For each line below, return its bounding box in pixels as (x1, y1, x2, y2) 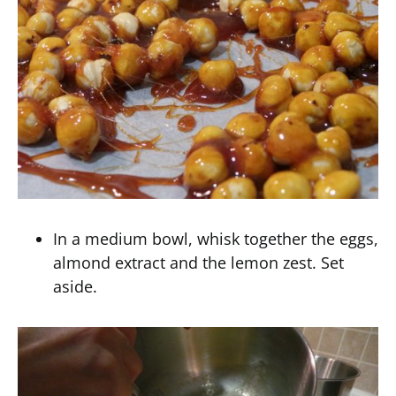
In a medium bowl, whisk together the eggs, (53, 228, 378, 249)
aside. (53, 276, 97, 297)
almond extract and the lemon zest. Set (53, 252, 344, 273)
